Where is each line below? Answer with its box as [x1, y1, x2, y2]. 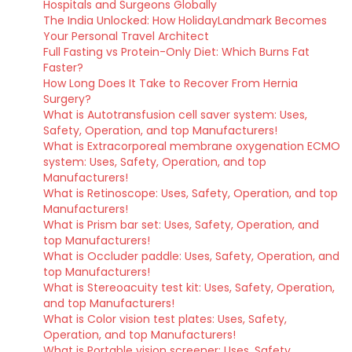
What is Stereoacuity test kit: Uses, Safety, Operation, [43, 280, 335, 295]
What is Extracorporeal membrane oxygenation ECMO [43, 138, 340, 154]
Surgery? [43, 91, 91, 107]
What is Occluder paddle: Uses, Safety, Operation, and [43, 248, 339, 264]
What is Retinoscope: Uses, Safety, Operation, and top [43, 185, 338, 201]
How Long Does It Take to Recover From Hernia [43, 75, 298, 91]
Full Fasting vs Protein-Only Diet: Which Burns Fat [43, 44, 310, 60]
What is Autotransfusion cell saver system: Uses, [43, 107, 307, 123]
